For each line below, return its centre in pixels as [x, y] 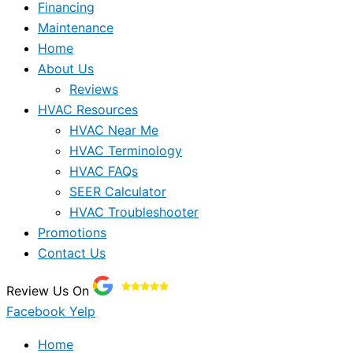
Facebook [36, 311]
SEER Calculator [118, 191]
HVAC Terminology [126, 150]
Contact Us [72, 253]
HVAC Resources [88, 110]
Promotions [72, 232]
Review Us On [50, 291]
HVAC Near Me [114, 130]
